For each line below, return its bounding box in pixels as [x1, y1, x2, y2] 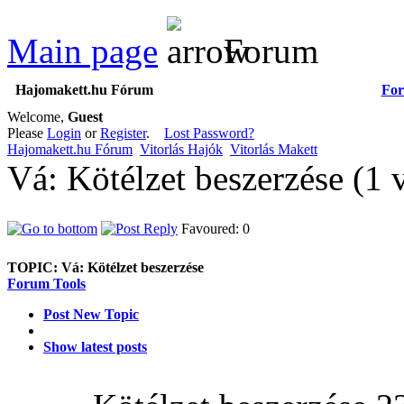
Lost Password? [164, 124, 254, 141]
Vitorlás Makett [230, 141, 317, 157]
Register [100, 124, 146, 141]
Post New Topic [43, 306, 139, 322]
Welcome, [7, 108, 68, 124]
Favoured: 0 [181, 220, 250, 236]
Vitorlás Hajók [140, 141, 223, 157]
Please [7, 124, 47, 141]
